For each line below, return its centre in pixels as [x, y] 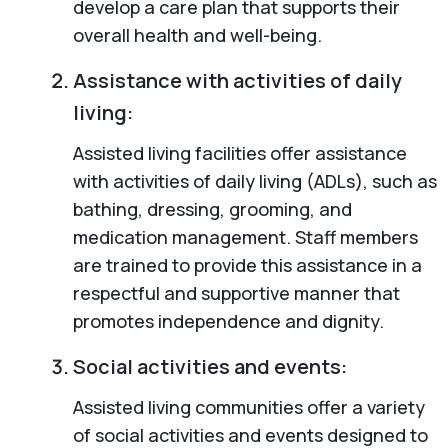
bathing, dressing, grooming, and [212, 208]
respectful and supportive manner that [236, 292]
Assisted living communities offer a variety [248, 406]
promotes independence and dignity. [228, 320]
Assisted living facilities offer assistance [239, 152]
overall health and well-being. [197, 34]
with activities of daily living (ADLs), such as [254, 180]
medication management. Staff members [245, 236]
